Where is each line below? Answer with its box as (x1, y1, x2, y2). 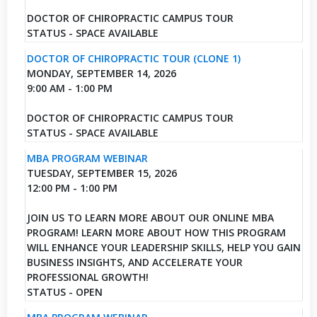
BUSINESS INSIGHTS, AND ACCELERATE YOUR (26, 255, 243, 269)
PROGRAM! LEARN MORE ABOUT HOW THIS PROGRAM (26, 225, 286, 239)
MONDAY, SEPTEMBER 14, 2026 (26, 66, 176, 80)
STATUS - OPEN (26, 284, 103, 299)
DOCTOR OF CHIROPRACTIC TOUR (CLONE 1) (26, 51, 241, 65)
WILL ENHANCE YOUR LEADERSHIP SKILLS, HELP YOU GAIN (26, 240, 301, 254)
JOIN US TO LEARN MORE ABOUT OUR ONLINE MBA (26, 210, 274, 224)
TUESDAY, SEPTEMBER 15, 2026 (26, 166, 177, 180)
